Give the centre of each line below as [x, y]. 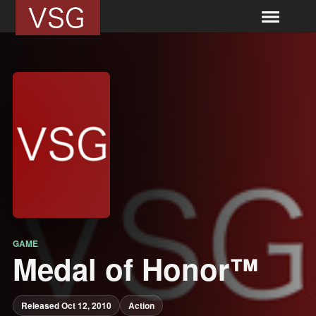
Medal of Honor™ [135, 269]
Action [141, 305]
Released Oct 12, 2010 [66, 305]
